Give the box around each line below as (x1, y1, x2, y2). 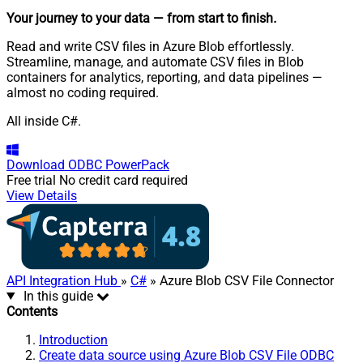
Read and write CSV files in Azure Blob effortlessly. (6, 38, 294, 54)
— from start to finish (153, 10, 273, 26)
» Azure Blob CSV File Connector (147, 272, 334, 288)
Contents (6, 303, 58, 319)
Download (6, 156, 65, 173)
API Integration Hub (6, 272, 121, 288)
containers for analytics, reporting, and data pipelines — (6, 69, 322, 85)
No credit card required (59, 172, 188, 188)
